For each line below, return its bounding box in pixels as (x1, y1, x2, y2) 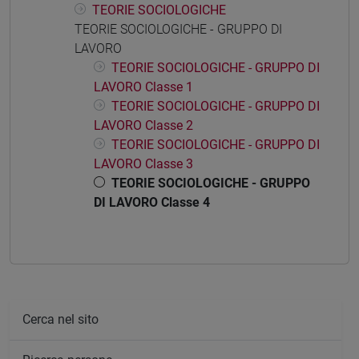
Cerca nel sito (22, 311, 99, 327)
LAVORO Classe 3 (94, 156, 193, 172)
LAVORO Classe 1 (94, 79, 193, 95)
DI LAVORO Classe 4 (94, 195, 210, 211)
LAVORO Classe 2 (94, 118, 193, 134)
